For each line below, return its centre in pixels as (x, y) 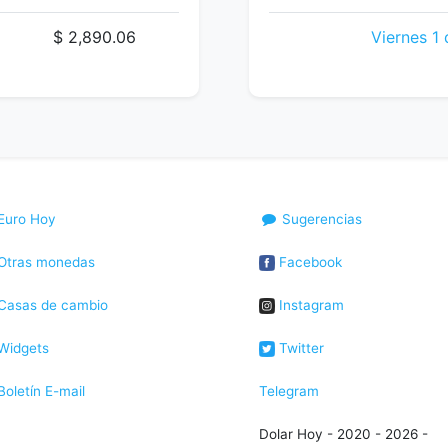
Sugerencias (320, 219)
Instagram (309, 305)
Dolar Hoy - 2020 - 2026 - (343, 434)
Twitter (299, 348)
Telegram (289, 391)
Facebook (308, 262)
